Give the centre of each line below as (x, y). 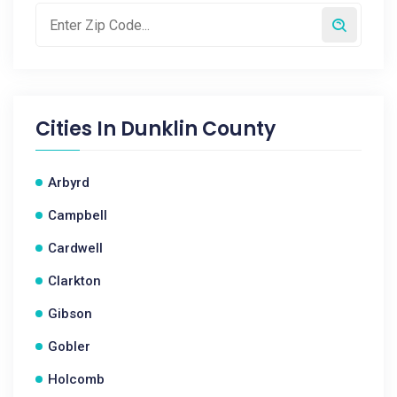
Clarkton (74, 281)
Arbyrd (69, 183)
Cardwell (75, 248)
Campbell (78, 215)
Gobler (69, 346)
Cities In (78, 129)
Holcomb (76, 379)
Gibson (70, 314)
